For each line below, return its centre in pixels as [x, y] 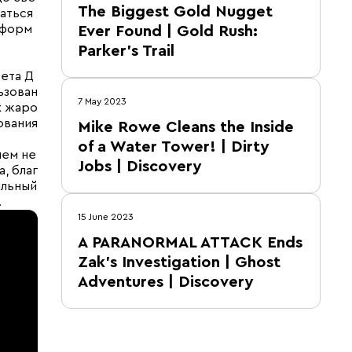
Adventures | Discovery [165, 282]
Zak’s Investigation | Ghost [179, 262]
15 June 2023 [106, 217]
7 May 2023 [102, 101]
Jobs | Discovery [139, 167]
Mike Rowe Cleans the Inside [186, 127]
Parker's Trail [126, 51]
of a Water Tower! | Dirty [173, 147]
